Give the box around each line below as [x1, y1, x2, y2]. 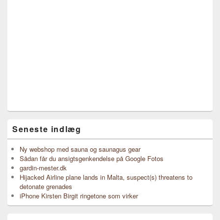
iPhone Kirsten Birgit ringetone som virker [20, 191, 138, 200]
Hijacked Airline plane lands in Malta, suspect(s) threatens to [20, 172, 192, 182]
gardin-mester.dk [20, 163, 67, 172]
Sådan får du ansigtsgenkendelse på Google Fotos [20, 154, 164, 163]
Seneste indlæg [12, 123, 82, 135]
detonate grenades [20, 182, 72, 191]
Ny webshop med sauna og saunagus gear [20, 144, 140, 154]
